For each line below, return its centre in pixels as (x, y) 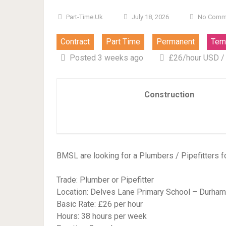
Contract (75, 42)
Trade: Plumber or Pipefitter (105, 180)
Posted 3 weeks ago (106, 58)
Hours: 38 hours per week (102, 216)
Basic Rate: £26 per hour (100, 204)
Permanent (176, 42)
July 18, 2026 (150, 17)
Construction (169, 95)
